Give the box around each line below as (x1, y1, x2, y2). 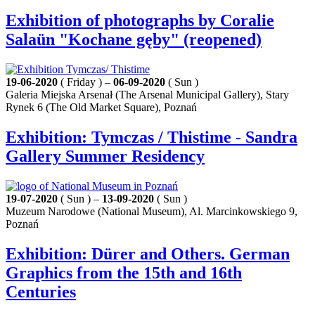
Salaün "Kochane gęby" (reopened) (6, 30, 262, 49)
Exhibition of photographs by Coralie (6, 11, 274, 30)
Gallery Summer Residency (6, 146, 205, 165)
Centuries (6, 282, 76, 301)
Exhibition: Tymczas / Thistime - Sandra (6, 127, 297, 146)
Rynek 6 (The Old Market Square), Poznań (6, 101, 197, 113)
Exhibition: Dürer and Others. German (6, 244, 290, 263)
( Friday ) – (58, 75, 113, 88)
